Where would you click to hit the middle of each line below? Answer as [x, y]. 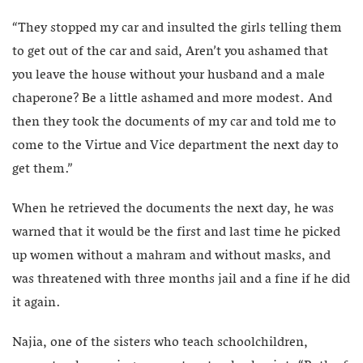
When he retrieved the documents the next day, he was [173, 209]
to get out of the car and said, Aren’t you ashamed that [170, 52]
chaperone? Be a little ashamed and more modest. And [172, 99]
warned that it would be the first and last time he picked [176, 233]
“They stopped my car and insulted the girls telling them [177, 29]
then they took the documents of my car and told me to [174, 123]
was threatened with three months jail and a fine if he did [181, 280]
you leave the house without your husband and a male [169, 76]
